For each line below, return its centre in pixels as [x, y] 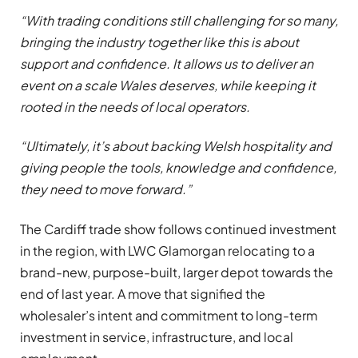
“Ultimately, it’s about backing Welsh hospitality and [176, 146]
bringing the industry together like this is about [159, 42]
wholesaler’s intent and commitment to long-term [169, 315]
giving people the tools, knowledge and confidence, [178, 168]
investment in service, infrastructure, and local [157, 336]
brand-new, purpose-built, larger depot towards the [177, 272]
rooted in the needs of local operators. [135, 106]
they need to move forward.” [106, 189]
